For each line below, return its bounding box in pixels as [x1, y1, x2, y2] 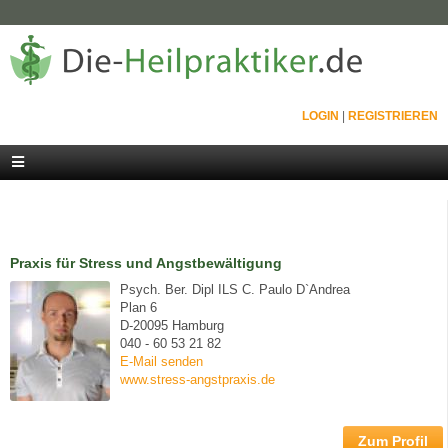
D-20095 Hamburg [120, 318, 224, 333]
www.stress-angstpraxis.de [120, 372, 275, 387]
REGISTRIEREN [348, 109, 438, 123]
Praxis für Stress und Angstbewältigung [10, 255, 282, 271]
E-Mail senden [120, 354, 203, 369]
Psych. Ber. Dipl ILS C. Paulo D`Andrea [120, 282, 350, 297]
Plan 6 [120, 300, 157, 315]
